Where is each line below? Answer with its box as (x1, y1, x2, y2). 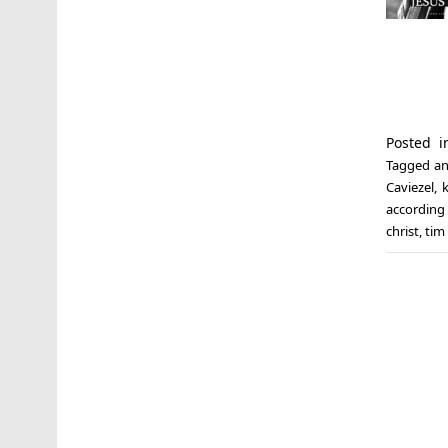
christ (385, 221, 419, 240)
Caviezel (385, 177, 434, 196)
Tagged (385, 155, 435, 174)
